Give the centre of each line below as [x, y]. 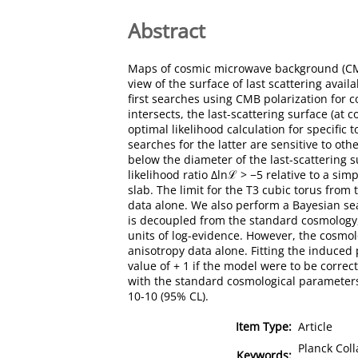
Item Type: [264, 326]
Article [315, 326]
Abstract [167, 30]
